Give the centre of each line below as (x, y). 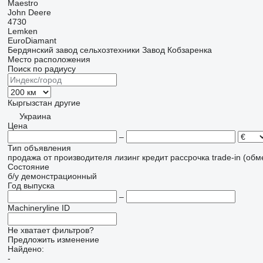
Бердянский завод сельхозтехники (73, 50)
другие (67, 103)
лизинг (127, 157)
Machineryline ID (38, 208)
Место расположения (49, 59)
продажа (24, 157)
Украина (35, 116)
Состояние (28, 167)
